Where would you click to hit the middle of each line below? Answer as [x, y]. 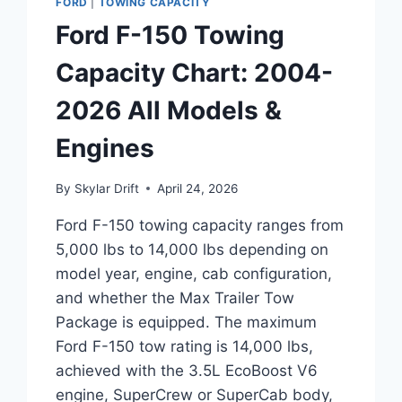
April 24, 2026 [197, 188]
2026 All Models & [169, 111]
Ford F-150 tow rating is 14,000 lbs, [185, 346]
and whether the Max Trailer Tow [175, 297]
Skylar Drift [106, 188]
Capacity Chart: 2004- [195, 73]
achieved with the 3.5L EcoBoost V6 [187, 370]
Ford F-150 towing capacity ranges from [200, 225]
